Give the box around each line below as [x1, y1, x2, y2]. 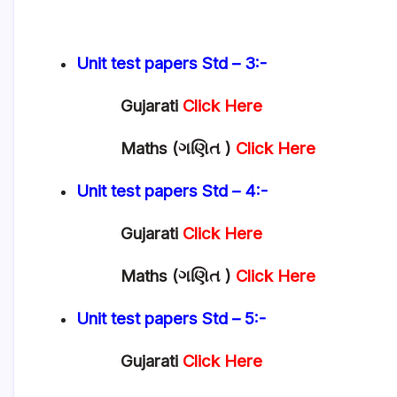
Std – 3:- [202, 53, 271, 74]
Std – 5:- [202, 308, 270, 329]
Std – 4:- [202, 181, 272, 201]
